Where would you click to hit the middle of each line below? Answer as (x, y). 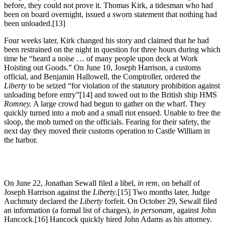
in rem (148, 183)
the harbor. (21, 140)
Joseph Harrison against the (48, 192)
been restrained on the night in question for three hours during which (112, 50)
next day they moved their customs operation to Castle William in (107, 131)
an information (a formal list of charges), (69, 210)
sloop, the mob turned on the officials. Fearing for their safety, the (107, 122)
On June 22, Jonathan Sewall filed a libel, (71, 183)
